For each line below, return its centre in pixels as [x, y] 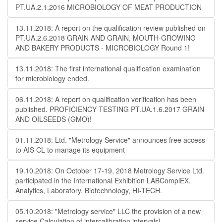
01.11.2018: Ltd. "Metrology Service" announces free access [110, 140]
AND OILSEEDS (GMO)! [54, 119]
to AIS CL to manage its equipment [70, 150]
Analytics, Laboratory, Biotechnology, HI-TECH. [89, 190]
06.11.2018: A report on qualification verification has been [106, 99]
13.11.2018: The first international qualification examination [108, 68]
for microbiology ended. [52, 78]
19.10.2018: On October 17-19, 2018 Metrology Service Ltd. [110, 170]
